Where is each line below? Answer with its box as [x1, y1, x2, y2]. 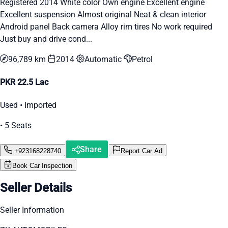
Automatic [84, 54, 124, 64]
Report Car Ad [121, 147, 162, 155]
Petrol [132, 54, 153, 64]
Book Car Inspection [12, 162, 72, 170]
